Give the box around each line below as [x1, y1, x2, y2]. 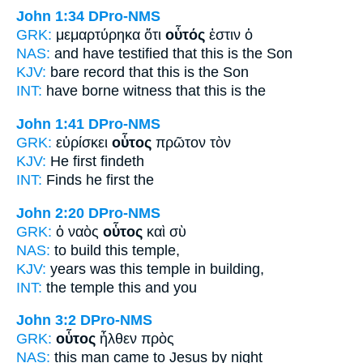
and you [141, 279, 197, 296]
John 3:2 [16, 312, 76, 329]
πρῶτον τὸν [152, 135, 231, 152]
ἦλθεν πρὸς [96, 331, 174, 348]
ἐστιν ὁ [205, 27, 253, 44]
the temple [42, 279, 118, 296]
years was [46, 260, 120, 277]
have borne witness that [42, 83, 204, 100]
